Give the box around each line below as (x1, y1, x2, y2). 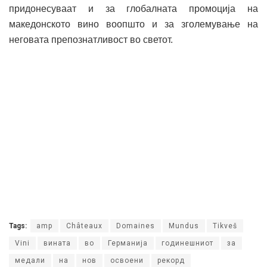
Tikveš (213, 222, 237, 231)
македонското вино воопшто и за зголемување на (9, 19, 258, 30)
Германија (108, 239, 148, 248)
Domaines (116, 222, 155, 231)
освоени (110, 256, 144, 265)
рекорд (157, 256, 185, 265)
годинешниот (162, 239, 213, 248)
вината (44, 239, 71, 248)
